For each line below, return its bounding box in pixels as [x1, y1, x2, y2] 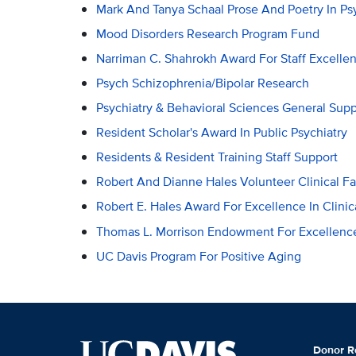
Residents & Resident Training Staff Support [95, 148, 338, 167]
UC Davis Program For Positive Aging [95, 246, 301, 265]
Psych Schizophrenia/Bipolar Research [95, 74, 309, 93]
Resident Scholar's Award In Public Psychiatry [95, 123, 347, 142]
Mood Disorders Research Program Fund [95, 24, 319, 43]
